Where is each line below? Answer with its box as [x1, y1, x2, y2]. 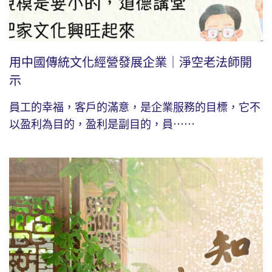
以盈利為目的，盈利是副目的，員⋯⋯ [9, 118, 195, 131]
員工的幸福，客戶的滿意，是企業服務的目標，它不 [9, 101, 260, 114]
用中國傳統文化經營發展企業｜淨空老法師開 [9, 55, 252, 69]
